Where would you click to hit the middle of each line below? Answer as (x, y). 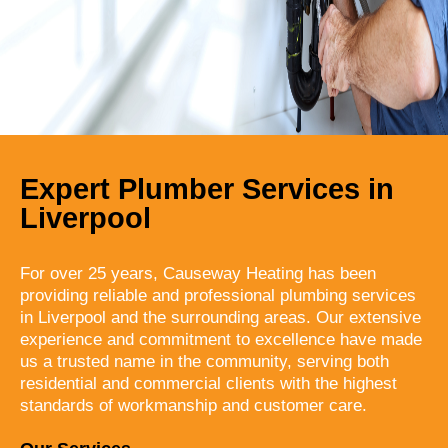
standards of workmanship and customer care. (193, 405)
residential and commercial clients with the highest (208, 383)
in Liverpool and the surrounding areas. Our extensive (220, 317)
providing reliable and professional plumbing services (218, 295)
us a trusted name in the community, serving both (204, 361)
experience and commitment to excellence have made (221, 339)
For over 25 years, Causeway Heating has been (198, 273)
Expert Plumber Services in (207, 188)
